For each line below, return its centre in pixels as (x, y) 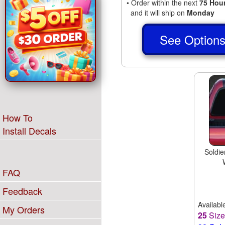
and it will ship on (156, 12)
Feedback (22, 191)
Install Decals (29, 131)
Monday (200, 12)
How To (18, 118)
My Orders (24, 209)
